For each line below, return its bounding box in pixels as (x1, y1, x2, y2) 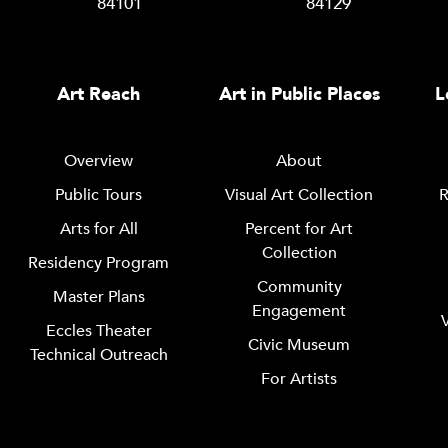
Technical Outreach (29, 344, 168, 366)
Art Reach (57, 82, 141, 107)
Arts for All (59, 218, 138, 240)
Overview (64, 150, 134, 172)
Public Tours (55, 184, 143, 206)
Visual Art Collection (225, 184, 374, 206)
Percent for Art (245, 218, 354, 240)
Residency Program (28, 252, 170, 274)
